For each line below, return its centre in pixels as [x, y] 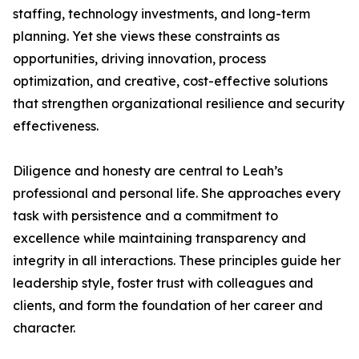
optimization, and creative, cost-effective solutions [170, 81]
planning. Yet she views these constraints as [146, 36]
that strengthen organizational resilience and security [179, 103]
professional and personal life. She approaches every [177, 193]
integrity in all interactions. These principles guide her [177, 260]
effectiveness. [56, 126]
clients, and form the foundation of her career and [168, 305]
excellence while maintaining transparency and [159, 238]
